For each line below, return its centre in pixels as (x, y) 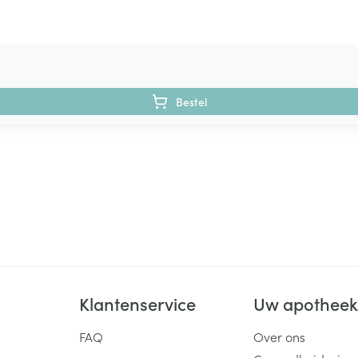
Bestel (191, 101)
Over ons (280, 336)
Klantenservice (137, 303)
